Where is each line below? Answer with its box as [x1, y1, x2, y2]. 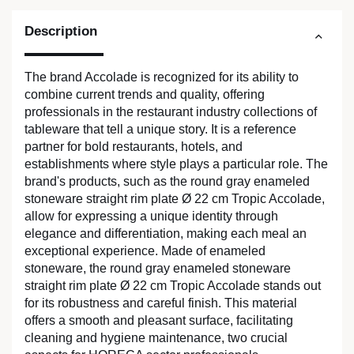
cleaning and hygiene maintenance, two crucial [24, 331, 288, 345]
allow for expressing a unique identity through [24, 209, 278, 224]
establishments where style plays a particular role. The [24, 157, 328, 171]
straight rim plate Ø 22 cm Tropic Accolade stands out [24, 279, 321, 293]
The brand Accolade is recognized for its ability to [24, 70, 299, 85]
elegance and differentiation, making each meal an [24, 227, 307, 241]
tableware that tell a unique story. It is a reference [24, 122, 296, 137]
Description [24, 24, 97, 40]
